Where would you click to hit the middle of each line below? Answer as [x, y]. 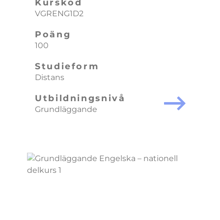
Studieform [67, 66]
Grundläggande [66, 109]
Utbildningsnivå [80, 98]
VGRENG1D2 [59, 14]
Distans [50, 77]
